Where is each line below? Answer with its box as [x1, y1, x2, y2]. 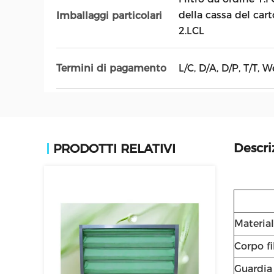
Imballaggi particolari [56, 9, 162, 21]
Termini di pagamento [56, 62, 166, 74]
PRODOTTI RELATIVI [53, 141, 176, 156]
